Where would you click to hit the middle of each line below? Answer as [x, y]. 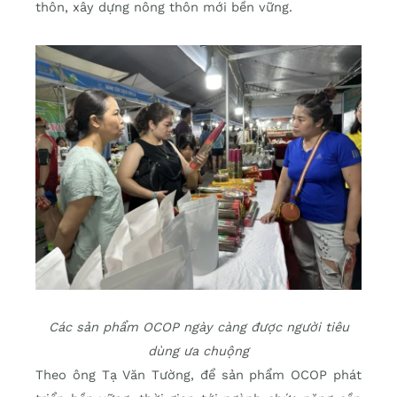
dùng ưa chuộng [198, 350]
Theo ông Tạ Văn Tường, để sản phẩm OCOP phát [198, 374]
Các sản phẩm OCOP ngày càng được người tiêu [198, 327]
